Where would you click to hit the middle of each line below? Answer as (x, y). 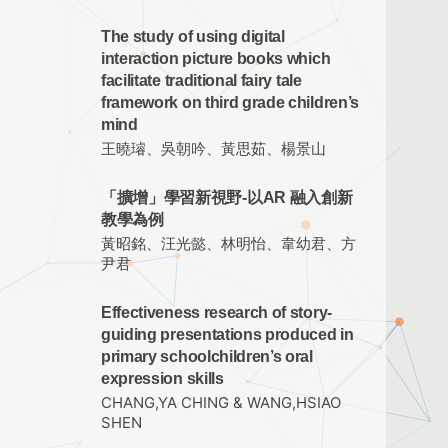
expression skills (162, 379)
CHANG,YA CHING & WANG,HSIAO (221, 403)
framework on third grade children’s (230, 102)
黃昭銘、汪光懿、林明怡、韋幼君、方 (228, 244)
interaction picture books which (216, 58)
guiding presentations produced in (227, 335)
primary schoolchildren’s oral (207, 357)
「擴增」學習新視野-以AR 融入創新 (227, 197)
